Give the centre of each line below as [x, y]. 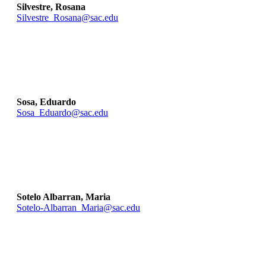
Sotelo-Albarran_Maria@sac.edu [78, 208]
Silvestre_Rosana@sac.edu [67, 18]
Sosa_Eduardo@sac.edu [62, 113]
